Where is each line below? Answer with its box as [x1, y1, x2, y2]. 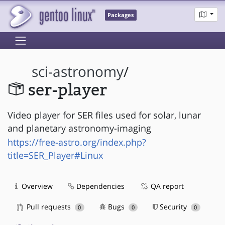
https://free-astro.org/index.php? [8, 136, 146, 148]
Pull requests [25, 201, 73, 211]
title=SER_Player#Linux [8, 149, 103, 161]
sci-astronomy [32, 62, 124, 81]
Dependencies [74, 181, 125, 191]
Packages [107, 12, 134, 19]
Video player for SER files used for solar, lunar [8, 108, 201, 121]
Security [158, 201, 189, 211]
